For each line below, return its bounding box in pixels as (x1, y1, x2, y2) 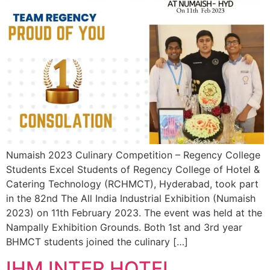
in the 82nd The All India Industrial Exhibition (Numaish (6, 192, 256, 204)
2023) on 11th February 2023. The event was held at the (6, 206, 262, 219)
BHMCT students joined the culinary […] (6, 235, 188, 248)
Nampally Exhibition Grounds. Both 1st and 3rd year (6, 221, 242, 233)
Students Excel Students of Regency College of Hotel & (6, 163, 260, 175)
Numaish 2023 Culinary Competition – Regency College (6, 148, 260, 161)
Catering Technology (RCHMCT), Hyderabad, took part (6, 177, 259, 190)
